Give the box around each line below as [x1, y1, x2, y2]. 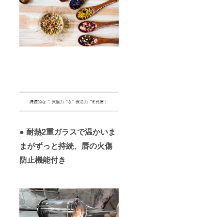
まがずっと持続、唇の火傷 [19, 140, 112, 152]
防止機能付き [19, 154, 66, 166]
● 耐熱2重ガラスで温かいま [19, 126, 116, 138]
